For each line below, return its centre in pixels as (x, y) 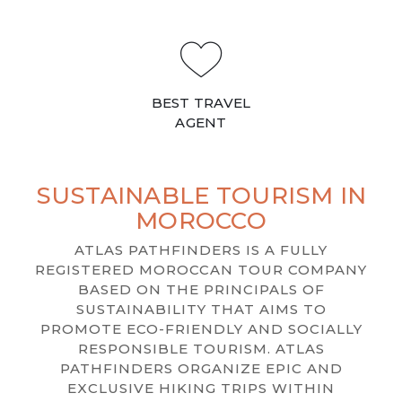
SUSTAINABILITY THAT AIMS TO (201, 309)
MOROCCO (201, 221)
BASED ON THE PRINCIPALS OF (201, 289)
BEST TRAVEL (201, 102)
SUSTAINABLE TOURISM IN (201, 196)
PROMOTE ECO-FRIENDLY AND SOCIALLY (201, 328)
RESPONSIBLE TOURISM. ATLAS (201, 348)
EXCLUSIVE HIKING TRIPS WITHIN (201, 388)
